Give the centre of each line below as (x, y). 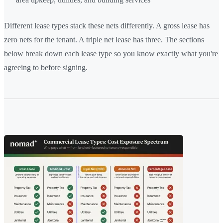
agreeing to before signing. (46, 67)
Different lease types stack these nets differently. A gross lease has (107, 25)
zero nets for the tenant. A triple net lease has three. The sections (104, 39)
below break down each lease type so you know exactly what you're (111, 53)
